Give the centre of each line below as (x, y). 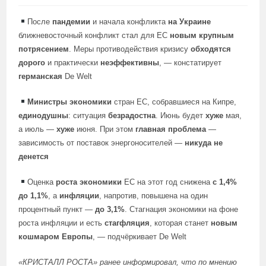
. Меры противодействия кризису (130, 49)
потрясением (44, 49)
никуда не (204, 143)
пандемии (72, 22)
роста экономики (89, 182)
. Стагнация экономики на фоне (182, 209)
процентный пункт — (57, 209)
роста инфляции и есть (62, 223)
